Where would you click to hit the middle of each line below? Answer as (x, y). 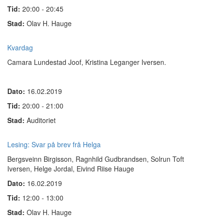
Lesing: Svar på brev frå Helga (54, 144)
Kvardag (20, 47)
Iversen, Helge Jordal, (42, 169)
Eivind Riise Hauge (105, 169)
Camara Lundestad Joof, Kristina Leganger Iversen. (87, 62)
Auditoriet (41, 120)
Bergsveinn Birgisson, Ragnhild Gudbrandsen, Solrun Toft (96, 159)
